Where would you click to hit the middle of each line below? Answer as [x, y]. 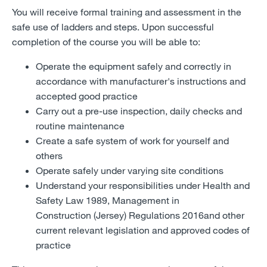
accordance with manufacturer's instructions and [141, 80]
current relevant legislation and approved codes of [143, 229]
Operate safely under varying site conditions [130, 170]
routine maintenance [80, 125]
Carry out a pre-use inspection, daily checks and [139, 110]
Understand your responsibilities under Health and [143, 185]
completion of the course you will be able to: [106, 41]
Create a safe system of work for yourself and [132, 140]
